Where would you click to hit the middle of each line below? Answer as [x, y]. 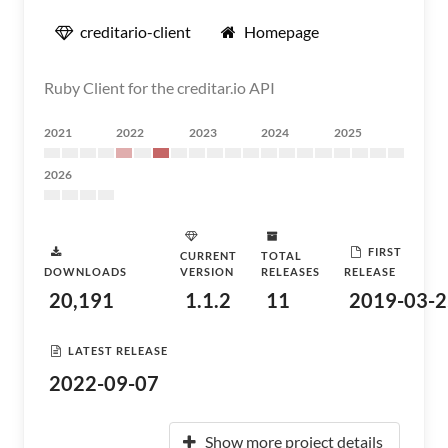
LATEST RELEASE [118, 350]
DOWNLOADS [85, 271]
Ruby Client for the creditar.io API [159, 87]
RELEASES [290, 271]
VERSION [207, 271]
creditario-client [135, 31]
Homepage [281, 31]
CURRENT [208, 255]
